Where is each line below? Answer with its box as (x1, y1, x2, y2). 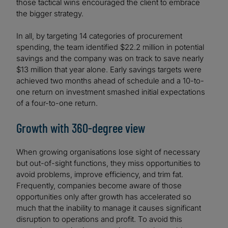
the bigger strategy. (16, 9, 83, 19)
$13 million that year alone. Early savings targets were (16, 65, 202, 75)
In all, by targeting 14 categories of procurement (16, 31, 182, 41)
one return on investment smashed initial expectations (16, 87, 205, 97)
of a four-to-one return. (16, 98, 98, 108)
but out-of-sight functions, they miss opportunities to (16, 158, 201, 168)
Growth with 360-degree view (16, 120, 145, 136)
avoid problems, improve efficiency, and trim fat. (16, 169, 183, 180)
